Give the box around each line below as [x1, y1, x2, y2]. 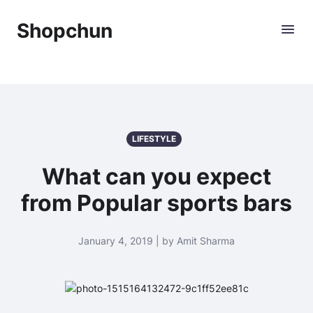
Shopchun [17, 19, 112, 43]
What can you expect [42, 163, 271, 190]
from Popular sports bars [21, 189, 292, 217]
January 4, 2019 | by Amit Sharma [78, 235, 235, 247]
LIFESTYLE [131, 133, 176, 144]
